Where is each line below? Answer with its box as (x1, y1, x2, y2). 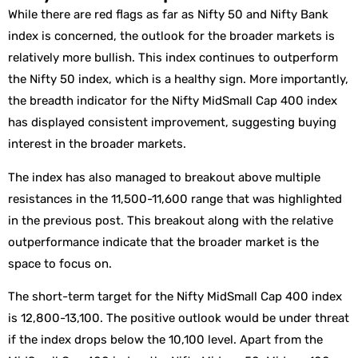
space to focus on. (8, 256, 115, 271)
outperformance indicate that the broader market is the (8, 234, 319, 249)
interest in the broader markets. (8, 137, 189, 152)
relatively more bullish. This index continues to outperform (8, 50, 338, 66)
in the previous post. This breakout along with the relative (8, 213, 333, 228)
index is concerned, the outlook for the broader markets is (8, 29, 335, 44)
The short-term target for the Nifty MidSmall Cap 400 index (8, 289, 342, 304)
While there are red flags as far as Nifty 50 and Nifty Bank (8, 7, 328, 22)
